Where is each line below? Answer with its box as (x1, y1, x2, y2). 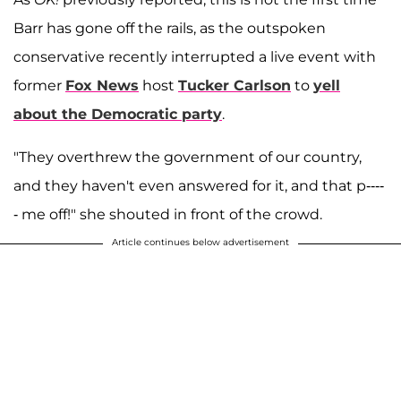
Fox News (65, 77, 139, 95)
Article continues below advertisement (112, 236, 289, 249)
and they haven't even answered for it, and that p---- (13, 177, 384, 195)
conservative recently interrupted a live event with (13, 48, 376, 66)
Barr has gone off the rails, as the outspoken (13, 20, 326, 38)
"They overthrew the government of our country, (13, 149, 362, 166)
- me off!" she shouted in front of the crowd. (13, 206, 322, 224)
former (13, 77, 65, 95)
